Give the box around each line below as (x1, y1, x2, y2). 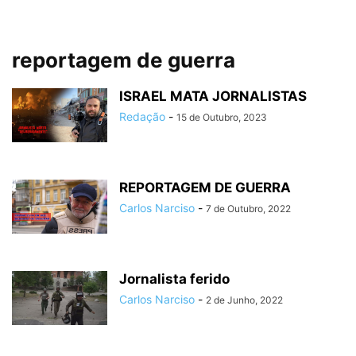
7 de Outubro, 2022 (206, 203, 291, 215)
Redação (119, 110, 165, 123)
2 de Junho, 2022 (206, 294, 283, 306)
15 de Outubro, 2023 (176, 111, 267, 123)
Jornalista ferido (119, 271, 230, 287)
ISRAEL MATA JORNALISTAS (119, 88, 307, 104)
